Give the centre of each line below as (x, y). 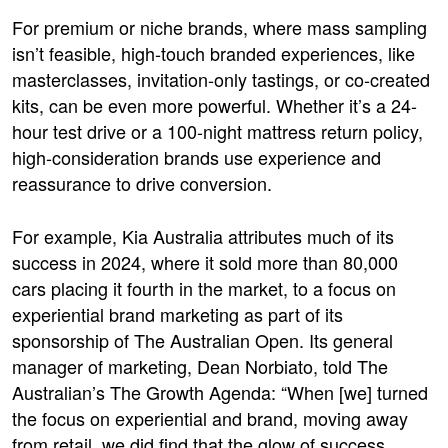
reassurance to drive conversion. (142, 182)
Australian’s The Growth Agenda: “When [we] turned (220, 391)
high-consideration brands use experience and (196, 156)
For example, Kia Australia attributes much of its (203, 235)
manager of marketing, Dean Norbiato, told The (200, 365)
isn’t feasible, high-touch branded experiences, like (213, 52)
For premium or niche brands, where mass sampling (219, 26)
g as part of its (286, 313)
